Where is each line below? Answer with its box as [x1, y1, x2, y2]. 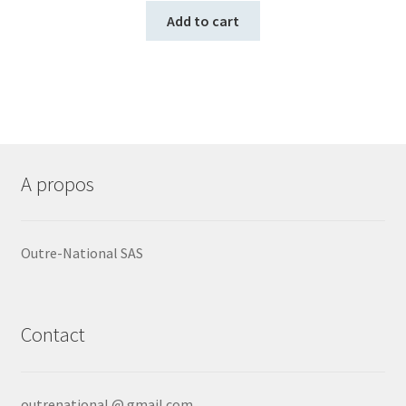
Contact [20, 322, 85, 348]
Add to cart [167, 11, 239, 30]
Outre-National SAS [20, 244, 143, 263]
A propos [20, 170, 94, 197]
